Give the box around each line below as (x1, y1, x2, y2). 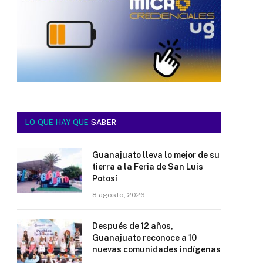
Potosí (92, 173, 117, 183)
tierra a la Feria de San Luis (92, 161, 203, 171)
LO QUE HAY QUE (25, 117, 91, 127)
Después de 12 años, (92, 221, 173, 231)
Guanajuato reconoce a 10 (92, 232, 197, 242)
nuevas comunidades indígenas (92, 244, 221, 254)
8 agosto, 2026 (92, 190, 145, 199)
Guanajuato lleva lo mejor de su (92, 150, 220, 160)
